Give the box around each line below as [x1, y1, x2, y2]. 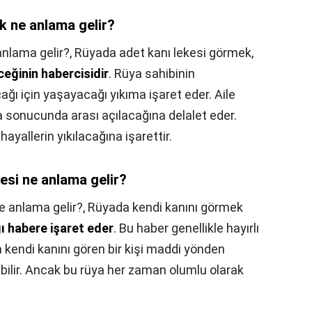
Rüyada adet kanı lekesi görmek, [75, 45, 253, 61]
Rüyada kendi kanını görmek [88, 200, 243, 215]
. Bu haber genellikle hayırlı [114, 221, 259, 236]
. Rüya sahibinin [109, 66, 195, 81]
